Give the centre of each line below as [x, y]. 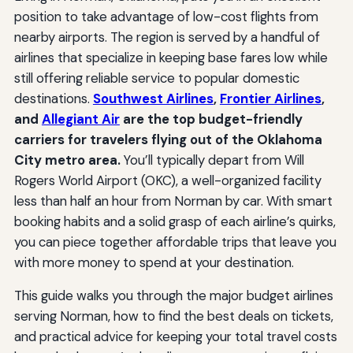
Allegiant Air [80, 119]
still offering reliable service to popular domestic [156, 78]
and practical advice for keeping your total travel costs [175, 337]
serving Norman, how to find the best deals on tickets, [173, 316]
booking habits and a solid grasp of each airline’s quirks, [175, 222]
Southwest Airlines [153, 99]
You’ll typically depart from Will [212, 160]
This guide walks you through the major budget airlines [173, 296]
